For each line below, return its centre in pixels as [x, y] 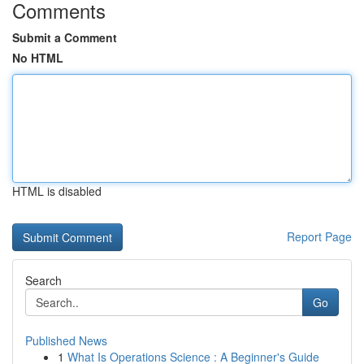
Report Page [319, 236]
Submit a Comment [65, 37]
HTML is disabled [57, 191]
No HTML [38, 58]
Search [43, 280]
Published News [66, 340]
